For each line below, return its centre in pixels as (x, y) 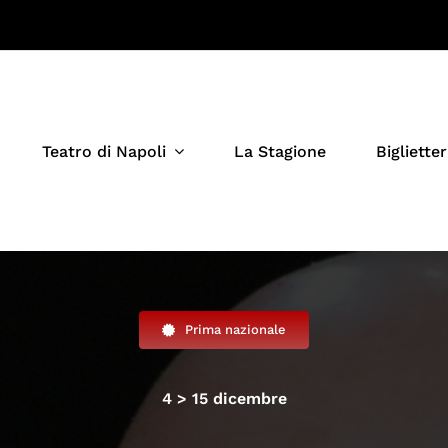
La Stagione (280, 151)
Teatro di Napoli (104, 151)
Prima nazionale (235, 329)
